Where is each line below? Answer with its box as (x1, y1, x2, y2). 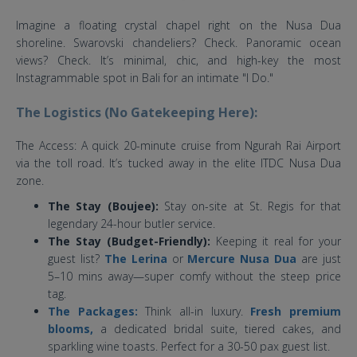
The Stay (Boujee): (48, 198, 159, 214)
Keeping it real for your (210, 233, 341, 249)
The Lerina (104, 251, 167, 267)
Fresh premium (250, 304, 342, 320)
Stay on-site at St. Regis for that (158, 198, 342, 214)
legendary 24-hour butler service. (48, 216, 215, 232)
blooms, (48, 321, 93, 337)
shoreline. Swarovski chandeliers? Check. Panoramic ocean (16, 35, 341, 51)
